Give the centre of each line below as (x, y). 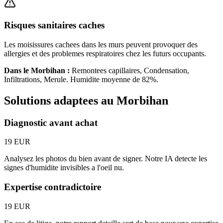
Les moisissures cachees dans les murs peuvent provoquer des (101, 44)
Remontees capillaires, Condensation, (130, 70)
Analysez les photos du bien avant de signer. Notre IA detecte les (106, 159)
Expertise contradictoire (53, 187)
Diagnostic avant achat (51, 122)
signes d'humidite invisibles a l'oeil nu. (64, 168)
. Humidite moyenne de (104, 79)
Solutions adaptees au (60, 100)
